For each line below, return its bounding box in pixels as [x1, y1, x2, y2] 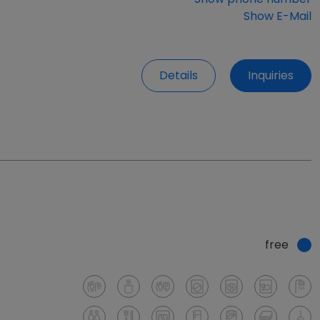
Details [159, 66, 198, 84]
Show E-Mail [244, 8, 311, 25]
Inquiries [248, 66, 294, 84]
